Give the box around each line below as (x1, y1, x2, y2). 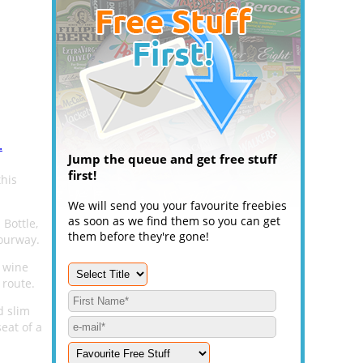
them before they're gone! (68, 228, 209, 244)
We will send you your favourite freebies (68, 198, 287, 213)
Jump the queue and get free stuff (68, 151, 277, 167)
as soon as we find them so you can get (68, 213, 280, 228)
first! (68, 167, 96, 183)
